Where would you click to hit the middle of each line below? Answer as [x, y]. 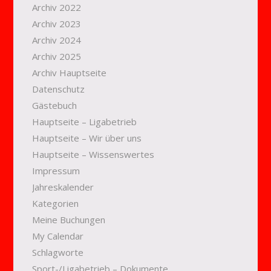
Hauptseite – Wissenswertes [93, 154]
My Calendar [57, 236]
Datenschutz [58, 89]
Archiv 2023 [56, 24]
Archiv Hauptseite [69, 73]
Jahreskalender [63, 187]
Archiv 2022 [56, 7]
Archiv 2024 [56, 40]
